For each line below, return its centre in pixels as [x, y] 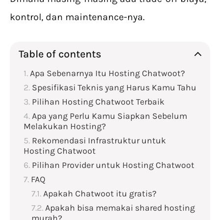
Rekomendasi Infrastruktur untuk [99, 141]
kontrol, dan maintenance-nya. [77, 17]
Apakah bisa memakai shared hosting [120, 208]
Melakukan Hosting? [65, 126]
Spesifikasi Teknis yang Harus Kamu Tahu [114, 88]
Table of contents [60, 54]
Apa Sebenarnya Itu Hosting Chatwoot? [108, 73]
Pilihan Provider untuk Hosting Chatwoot [113, 165]
